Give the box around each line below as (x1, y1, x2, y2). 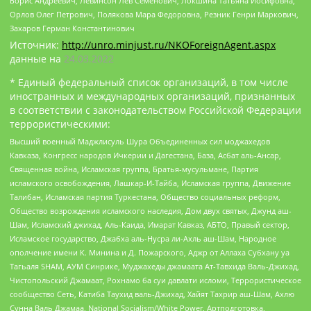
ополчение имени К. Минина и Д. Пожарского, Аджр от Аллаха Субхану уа (10, 247, 289, 258)
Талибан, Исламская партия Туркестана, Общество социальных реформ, (10, 192, 280, 203)
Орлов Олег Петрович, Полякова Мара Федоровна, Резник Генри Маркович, (10, 8, 299, 19)
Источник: (10, 37, 62, 51)
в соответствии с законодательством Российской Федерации (10, 103, 301, 117)
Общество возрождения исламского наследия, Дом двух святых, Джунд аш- (10, 205, 292, 217)
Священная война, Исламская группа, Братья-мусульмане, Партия (10, 164, 258, 175)
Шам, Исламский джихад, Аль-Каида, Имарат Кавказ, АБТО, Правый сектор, (10, 219, 289, 230)
